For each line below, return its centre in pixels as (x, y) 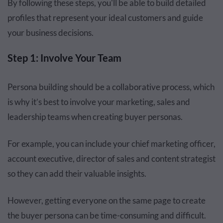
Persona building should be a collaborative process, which (111, 87)
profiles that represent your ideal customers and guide (105, 17)
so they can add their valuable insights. (77, 173)
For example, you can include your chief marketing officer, (111, 143)
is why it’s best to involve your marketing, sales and (99, 102)
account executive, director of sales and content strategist (111, 158)
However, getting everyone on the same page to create (107, 200)
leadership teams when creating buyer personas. (95, 116)
